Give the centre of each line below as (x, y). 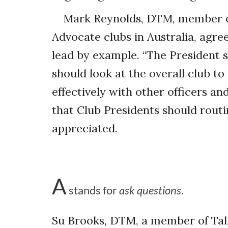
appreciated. (85, 129)
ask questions (150, 190)
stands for (94, 190)
